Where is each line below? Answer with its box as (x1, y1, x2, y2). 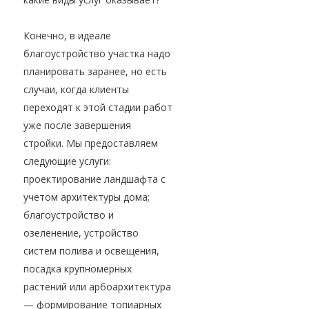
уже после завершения (23, 119, 131, 132)
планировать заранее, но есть (23, 65, 167, 79)
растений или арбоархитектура (23, 280, 171, 294)
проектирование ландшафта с (23, 172, 166, 186)
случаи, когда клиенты (23, 83, 129, 97)
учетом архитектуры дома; (23, 190, 150, 204)
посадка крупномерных (23, 262, 132, 276)
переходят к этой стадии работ (23, 101, 172, 114)
